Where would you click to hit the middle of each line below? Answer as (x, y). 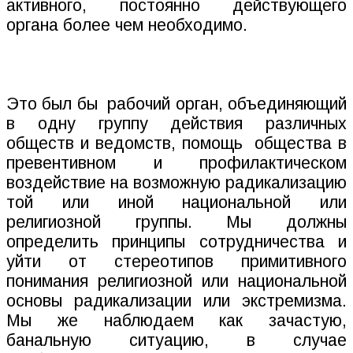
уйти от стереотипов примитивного (176, 262)
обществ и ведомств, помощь (124, 144)
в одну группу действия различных (176, 124)
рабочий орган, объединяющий (227, 104)
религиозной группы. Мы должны (176, 223)
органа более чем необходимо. (127, 26)
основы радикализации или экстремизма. (176, 301)
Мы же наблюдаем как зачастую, (176, 321)
